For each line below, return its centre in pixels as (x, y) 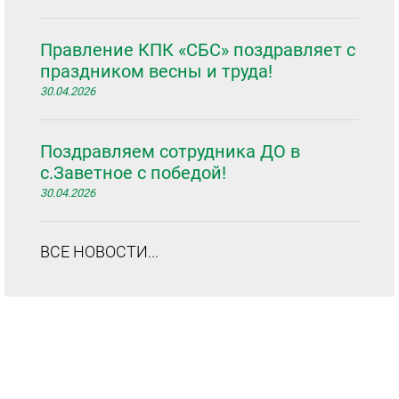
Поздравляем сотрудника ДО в (170, 151)
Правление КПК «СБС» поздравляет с (198, 50)
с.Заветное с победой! (133, 173)
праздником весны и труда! (156, 71)
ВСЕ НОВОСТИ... (99, 252)
